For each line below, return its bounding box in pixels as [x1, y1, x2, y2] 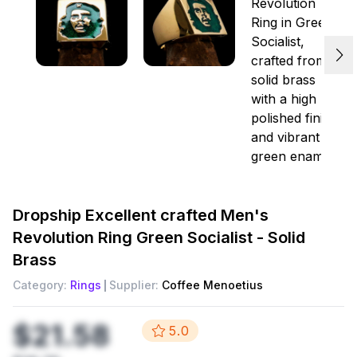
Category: [13, 278, 67, 292]
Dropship [13, 206, 85, 225]
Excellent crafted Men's [85, 206, 269, 225]
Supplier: [109, 278, 159, 292]
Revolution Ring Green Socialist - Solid [13, 228, 305, 247]
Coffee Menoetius [162, 278, 263, 292]
